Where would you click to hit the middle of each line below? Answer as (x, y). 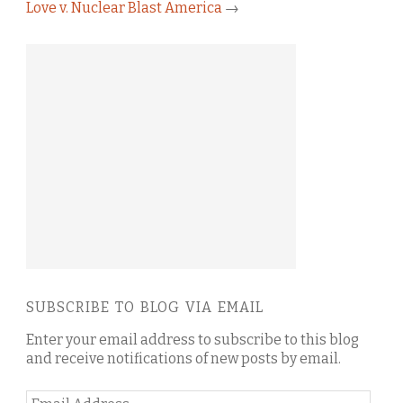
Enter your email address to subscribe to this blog (193, 339)
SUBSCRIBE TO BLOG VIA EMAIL (145, 307)
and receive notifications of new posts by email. (184, 358)
